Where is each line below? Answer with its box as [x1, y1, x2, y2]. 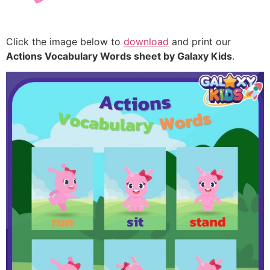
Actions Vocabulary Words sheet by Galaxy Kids [6, 49, 232, 62]
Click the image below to [6, 35, 124, 48]
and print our [169, 35, 231, 48]
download [124, 35, 169, 48]
